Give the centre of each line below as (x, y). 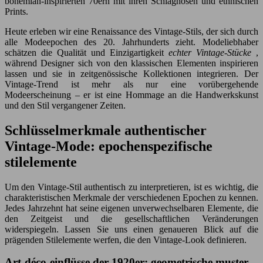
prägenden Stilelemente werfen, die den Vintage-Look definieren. (126, 240)
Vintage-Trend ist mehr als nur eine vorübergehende (131, 84)
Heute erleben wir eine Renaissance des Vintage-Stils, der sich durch (131, 31)
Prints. (16, 11)
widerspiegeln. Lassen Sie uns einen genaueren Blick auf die (131, 229)
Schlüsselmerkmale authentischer (106, 130)
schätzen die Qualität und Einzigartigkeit (87, 52)
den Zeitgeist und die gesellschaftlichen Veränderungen (131, 218)
